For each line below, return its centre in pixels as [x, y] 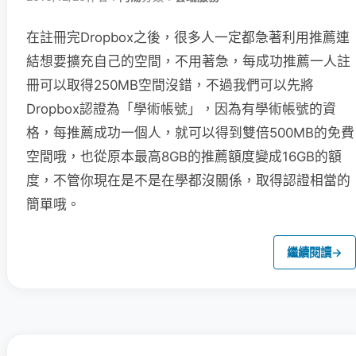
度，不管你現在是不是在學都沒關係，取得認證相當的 [188, 180]
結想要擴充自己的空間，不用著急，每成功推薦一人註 [188, 61]
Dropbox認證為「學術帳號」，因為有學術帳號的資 [181, 108]
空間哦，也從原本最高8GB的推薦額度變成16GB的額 [184, 156]
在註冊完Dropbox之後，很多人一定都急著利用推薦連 [188, 37]
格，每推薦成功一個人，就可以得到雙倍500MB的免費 [190, 132]
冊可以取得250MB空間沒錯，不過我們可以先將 [170, 85]
